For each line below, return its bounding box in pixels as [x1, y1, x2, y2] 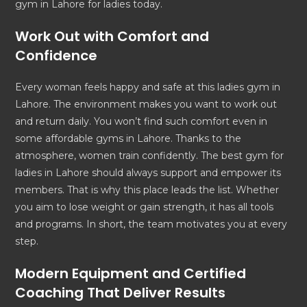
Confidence [15, 46, 98, 66]
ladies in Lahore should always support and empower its [15, 167, 282, 180]
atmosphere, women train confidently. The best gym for [15, 149, 284, 162]
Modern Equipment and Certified [15, 264, 247, 284]
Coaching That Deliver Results [15, 283, 226, 303]
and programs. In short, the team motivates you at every [15, 218, 288, 231]
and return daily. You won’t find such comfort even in [15, 115, 268, 128]
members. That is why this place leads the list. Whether [15, 184, 280, 197]
